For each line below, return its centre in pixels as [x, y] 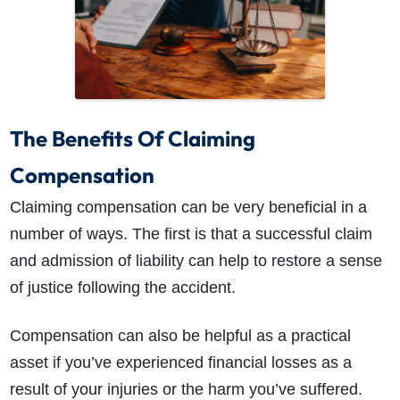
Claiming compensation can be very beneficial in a [188, 208]
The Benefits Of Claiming [132, 139]
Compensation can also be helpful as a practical [180, 336]
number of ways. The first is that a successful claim [191, 234]
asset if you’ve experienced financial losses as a [180, 363]
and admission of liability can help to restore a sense [196, 261]
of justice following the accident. [122, 288]
